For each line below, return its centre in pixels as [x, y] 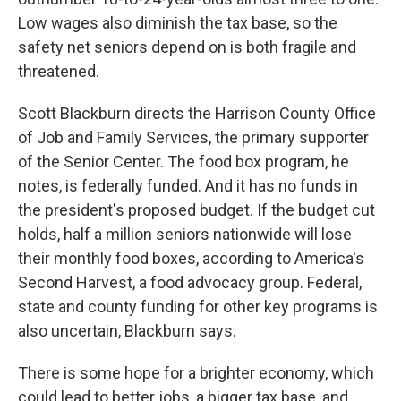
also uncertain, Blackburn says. [127, 330]
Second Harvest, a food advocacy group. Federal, [190, 282]
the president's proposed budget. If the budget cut [196, 209]
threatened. [59, 71]
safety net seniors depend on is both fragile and [187, 47]
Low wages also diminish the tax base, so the [178, 22]
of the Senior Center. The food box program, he [183, 161]
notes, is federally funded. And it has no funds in [188, 185]
